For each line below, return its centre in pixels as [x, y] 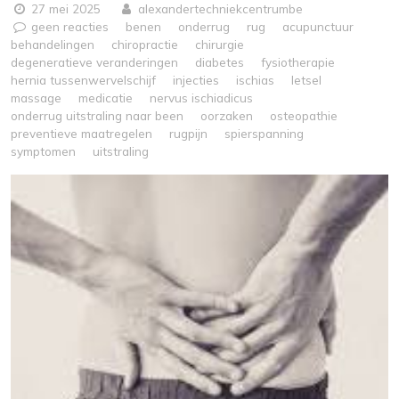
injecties [196, 80]
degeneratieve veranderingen [94, 62]
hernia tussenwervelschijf [83, 80]
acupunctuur [318, 26]
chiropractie [145, 44]
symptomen [43, 151]
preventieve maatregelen [81, 133]
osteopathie [304, 115]
